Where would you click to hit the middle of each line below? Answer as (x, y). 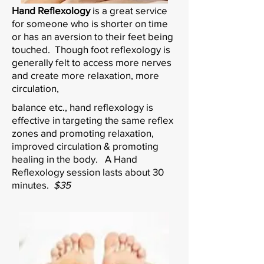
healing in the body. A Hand (75, 159)
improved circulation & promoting (85, 146)
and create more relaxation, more (85, 75)
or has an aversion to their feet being (93, 36)
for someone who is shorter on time (90, 23)
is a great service (130, 10)
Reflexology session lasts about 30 (88, 171)
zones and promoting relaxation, (83, 133)
